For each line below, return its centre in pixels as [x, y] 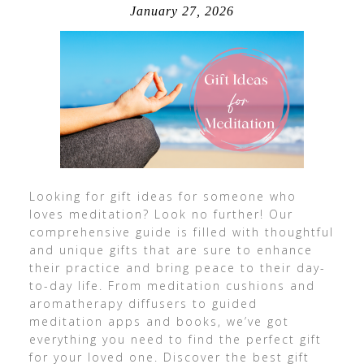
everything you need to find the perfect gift [175, 339]
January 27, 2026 [182, 11]
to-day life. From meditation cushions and [172, 286]
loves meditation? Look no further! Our [161, 214]
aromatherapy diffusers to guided [143, 303]
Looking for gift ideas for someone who [162, 196]
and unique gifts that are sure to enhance [171, 250]
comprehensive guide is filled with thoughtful [181, 232]
